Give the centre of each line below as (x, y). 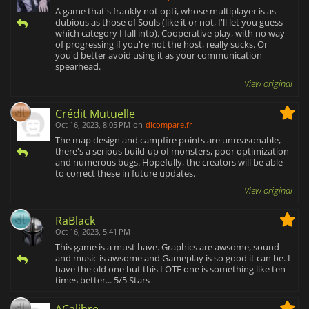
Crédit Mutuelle (95, 114)
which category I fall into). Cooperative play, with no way (170, 33)
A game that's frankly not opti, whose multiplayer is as (166, 11)
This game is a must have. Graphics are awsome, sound (167, 247)
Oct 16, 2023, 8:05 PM (93, 125)
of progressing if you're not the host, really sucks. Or (161, 44)
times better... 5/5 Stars (102, 280)
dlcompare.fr (169, 125)
